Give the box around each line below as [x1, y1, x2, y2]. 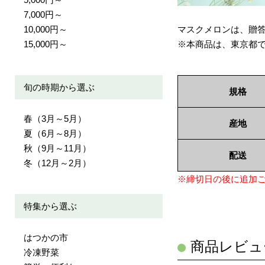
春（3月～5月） [24, 114, 86, 124]
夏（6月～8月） [24, 128, 86, 138]
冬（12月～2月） [24, 158, 91, 168]
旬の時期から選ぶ [24, 82, 95, 92]
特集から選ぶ [24, 201, 77, 211]
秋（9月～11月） [24, 143, 91, 153]
